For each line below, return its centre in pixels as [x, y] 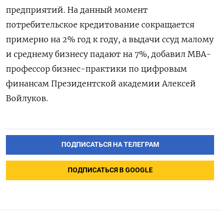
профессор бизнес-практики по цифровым [96, 69]
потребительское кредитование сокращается [100, 25]
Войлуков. [27, 98]
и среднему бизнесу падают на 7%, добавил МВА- [109, 54]
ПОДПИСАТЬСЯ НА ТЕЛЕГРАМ [110, 145]
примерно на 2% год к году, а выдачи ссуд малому [110, 40]
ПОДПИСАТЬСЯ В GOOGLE [110, 170]
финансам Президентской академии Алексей [101, 84]
